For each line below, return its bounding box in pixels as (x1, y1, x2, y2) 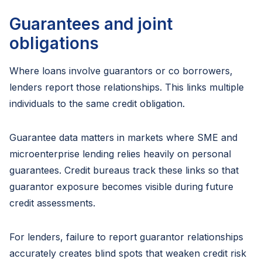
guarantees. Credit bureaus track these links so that (9, 164, 239, 176)
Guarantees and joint (9, 14, 173, 34)
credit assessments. (9, 197, 95, 209)
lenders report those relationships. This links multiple (9, 81, 244, 93)
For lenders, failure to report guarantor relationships (9, 231, 243, 243)
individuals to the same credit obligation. (9, 98, 185, 109)
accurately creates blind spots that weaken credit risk (9, 247, 246, 259)
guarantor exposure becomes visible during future (9, 181, 233, 192)
